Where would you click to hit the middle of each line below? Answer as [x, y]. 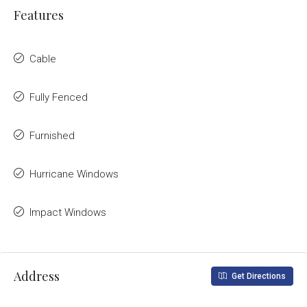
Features [39, 15]
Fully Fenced [59, 97]
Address [37, 276]
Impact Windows [68, 212]
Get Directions [258, 276]
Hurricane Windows [74, 174]
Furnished [52, 136]
